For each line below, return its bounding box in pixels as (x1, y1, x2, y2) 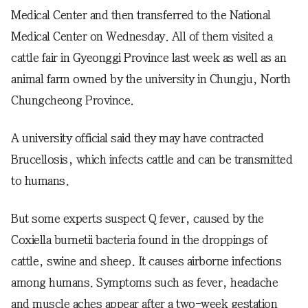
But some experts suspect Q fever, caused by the (11, 212, 264, 225)
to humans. (11, 174, 69, 187)
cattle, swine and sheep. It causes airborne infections (11, 254, 281, 267)
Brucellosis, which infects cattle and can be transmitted (11, 153, 292, 166)
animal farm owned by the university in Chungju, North (11, 72, 291, 85)
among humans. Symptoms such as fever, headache (11, 276, 278, 289)
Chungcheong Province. (11, 93, 134, 107)
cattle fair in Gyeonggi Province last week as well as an (11, 51, 286, 64)
